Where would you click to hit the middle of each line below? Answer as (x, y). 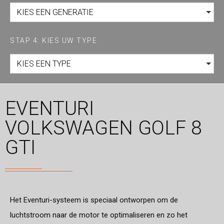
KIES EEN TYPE (44, 63)
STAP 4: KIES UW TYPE (53, 40)
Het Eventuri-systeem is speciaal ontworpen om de (94, 200)
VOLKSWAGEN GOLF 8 (103, 128)
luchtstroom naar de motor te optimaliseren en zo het (99, 215)
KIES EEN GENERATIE (55, 12)
